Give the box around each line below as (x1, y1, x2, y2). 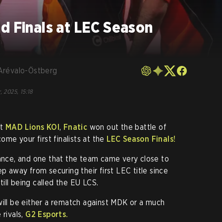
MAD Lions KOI (5, 122, 60, 132)
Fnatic (63, 122, 88, 132)
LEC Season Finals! (107, 134, 176, 144)
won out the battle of (87, 122, 167, 132)
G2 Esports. (25, 210, 68, 219)
